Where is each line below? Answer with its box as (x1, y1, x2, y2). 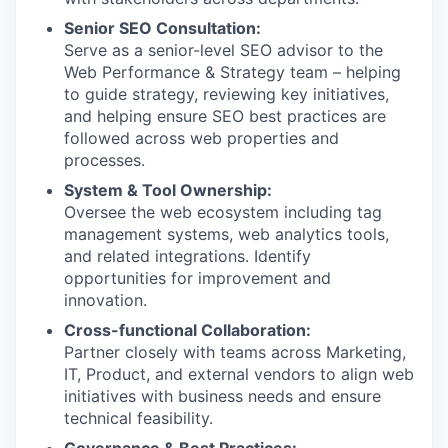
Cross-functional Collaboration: (64, 320, 311, 340)
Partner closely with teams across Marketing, (64, 342, 406, 362)
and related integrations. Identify (64, 246, 311, 266)
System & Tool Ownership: (64, 180, 272, 200)
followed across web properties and (64, 128, 339, 148)
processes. (64, 150, 145, 170)
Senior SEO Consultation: (64, 18, 261, 38)
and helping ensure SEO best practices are (64, 106, 386, 126)
